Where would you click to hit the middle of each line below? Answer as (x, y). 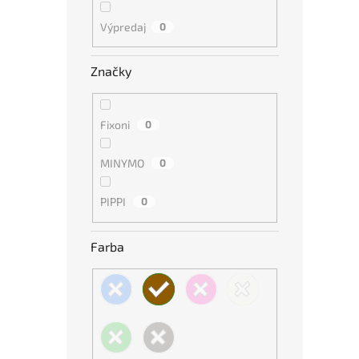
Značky (111, 71)
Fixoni (116, 125)
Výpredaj (123, 26)
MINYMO (123, 163)
